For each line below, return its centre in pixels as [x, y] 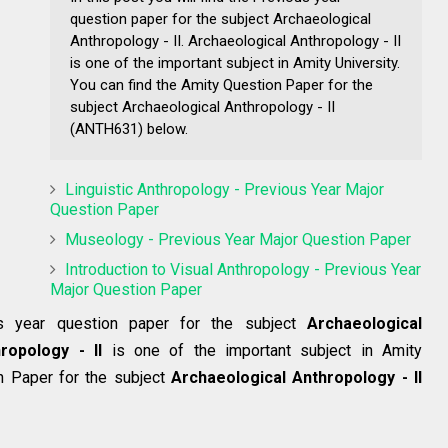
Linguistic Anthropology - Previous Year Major [224, 189]
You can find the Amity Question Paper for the [221, 84]
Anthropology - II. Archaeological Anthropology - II [235, 40]
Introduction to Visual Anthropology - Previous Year [243, 269]
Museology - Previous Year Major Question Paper [238, 239]
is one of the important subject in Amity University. [235, 62]
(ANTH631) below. [129, 128]
